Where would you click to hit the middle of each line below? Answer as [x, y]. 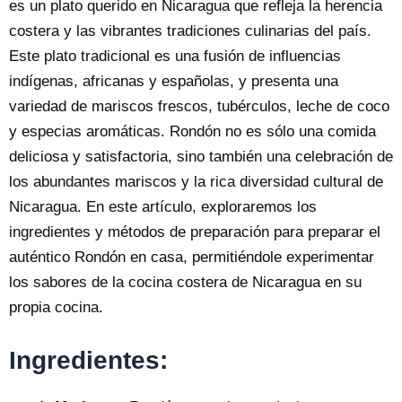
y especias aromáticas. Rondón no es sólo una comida [192, 131]
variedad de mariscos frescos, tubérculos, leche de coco [199, 106]
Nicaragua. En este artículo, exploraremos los [163, 206]
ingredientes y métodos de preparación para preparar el [195, 232]
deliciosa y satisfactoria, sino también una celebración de [201, 156]
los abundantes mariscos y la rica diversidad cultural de [196, 181]
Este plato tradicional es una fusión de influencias [175, 56]
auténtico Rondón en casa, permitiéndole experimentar [192, 257]
